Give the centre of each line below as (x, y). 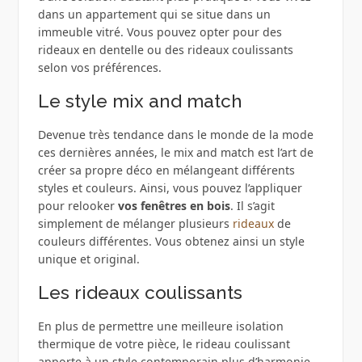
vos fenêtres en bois (174, 206)
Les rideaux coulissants (140, 293)
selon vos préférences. (99, 68)
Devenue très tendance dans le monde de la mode (175, 135)
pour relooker (78, 206)
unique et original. (88, 259)
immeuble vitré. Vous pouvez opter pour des (160, 32)
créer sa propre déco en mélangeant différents (166, 170)
